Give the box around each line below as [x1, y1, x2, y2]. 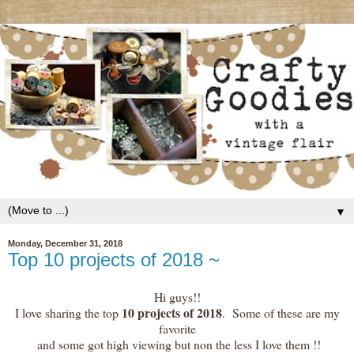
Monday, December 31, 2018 [8, 239, 122, 249]
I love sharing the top [14, 304, 119, 322]
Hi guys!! [153, 288, 201, 306]
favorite [158, 320, 196, 337]
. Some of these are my [221, 304, 340, 322]
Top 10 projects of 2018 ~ [8, 248, 220, 270]
